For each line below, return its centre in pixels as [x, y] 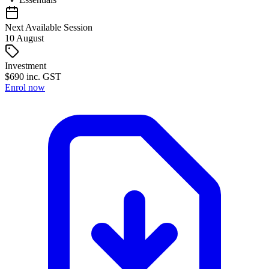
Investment [26, 65]
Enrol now [25, 87]
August [30, 38]
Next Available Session [49, 27]
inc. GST [44, 76]
